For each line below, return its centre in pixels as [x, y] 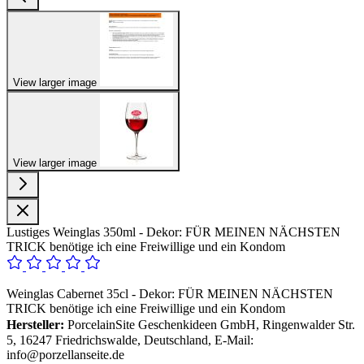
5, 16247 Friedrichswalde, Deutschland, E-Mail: [130, 340]
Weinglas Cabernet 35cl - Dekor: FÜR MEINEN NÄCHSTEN [170, 293]
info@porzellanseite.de [65, 354]
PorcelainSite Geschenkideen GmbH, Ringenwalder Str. [210, 324]
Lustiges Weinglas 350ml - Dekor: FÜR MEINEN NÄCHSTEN [173, 232]
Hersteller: [35, 324]
